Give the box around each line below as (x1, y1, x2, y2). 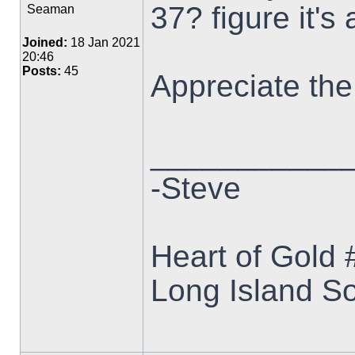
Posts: (22, 64, 61, 78)
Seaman (27, 2, 74, 16)
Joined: (22, 36, 67, 49)
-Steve (151, 170, 241, 205)
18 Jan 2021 (67, 36, 140, 49)
